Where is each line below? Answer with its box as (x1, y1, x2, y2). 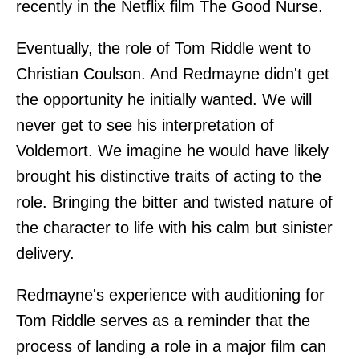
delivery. (16, 244, 75, 263)
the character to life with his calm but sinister (16, 219, 333, 237)
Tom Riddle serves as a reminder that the (16, 312, 310, 330)
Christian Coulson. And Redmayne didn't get (16, 65, 329, 83)
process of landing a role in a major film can (16, 337, 326, 356)
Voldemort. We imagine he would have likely (16, 142, 329, 160)
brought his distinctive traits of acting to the (16, 167, 321, 186)
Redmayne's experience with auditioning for (16, 286, 325, 305)
